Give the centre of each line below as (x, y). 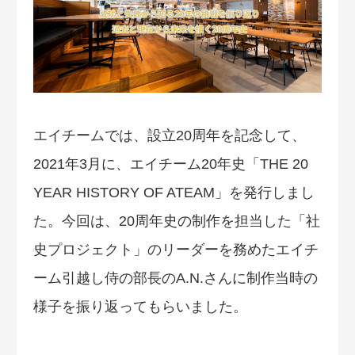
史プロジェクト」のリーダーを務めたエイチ (176, 250)
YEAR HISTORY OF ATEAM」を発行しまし (174, 193)
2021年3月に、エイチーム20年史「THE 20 (171, 164)
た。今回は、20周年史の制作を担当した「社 (177, 221)
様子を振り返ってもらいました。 (140, 307)
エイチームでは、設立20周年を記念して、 (170, 136)
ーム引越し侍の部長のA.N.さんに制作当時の (176, 279)
